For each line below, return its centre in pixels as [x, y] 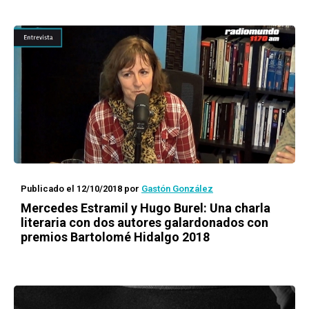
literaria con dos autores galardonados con [144, 222]
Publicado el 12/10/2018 [71, 189]
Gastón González [177, 189]
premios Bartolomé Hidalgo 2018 [115, 237]
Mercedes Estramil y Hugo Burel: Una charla [146, 208]
